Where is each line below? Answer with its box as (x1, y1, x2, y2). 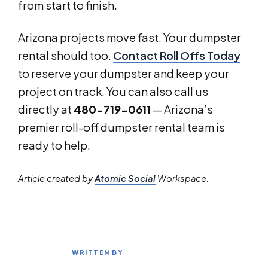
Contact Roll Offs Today (113, 48, 240, 63)
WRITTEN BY (72, 248, 123, 257)
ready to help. (18, 138, 90, 153)
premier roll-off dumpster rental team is (18, 120, 225, 135)
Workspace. (156, 173, 209, 184)
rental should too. (18, 48, 113, 63)
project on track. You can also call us (18, 84, 208, 99)
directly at (18, 102, 74, 117)
